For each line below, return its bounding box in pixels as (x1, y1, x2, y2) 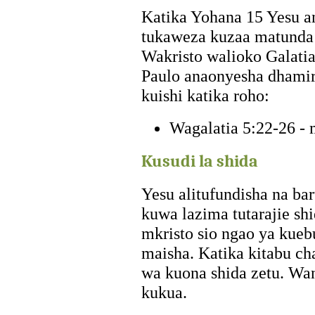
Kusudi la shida (141, 150, 258, 171)
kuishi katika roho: (141, 85, 269, 105)
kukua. (141, 282, 187, 302)
